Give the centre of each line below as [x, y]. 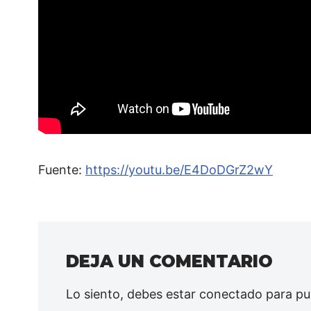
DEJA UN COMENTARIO [169, 261]
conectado [231, 294]
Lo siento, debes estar [133, 294]
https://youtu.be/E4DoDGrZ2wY [179, 169]
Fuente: [62, 169]
